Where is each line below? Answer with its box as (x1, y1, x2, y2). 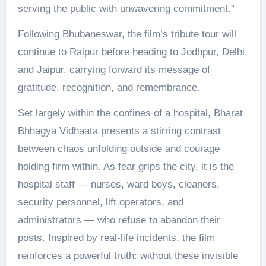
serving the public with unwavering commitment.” (17, 2, 235, 14)
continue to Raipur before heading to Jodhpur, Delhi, (17, 46, 248, 58)
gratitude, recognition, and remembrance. (17, 81, 200, 93)
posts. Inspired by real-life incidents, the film (17, 232, 215, 243)
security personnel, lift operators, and (17, 196, 183, 208)
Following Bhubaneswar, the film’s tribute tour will (17, 28, 236, 40)
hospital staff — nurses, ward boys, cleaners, (17, 178, 220, 190)
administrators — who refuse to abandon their (17, 214, 220, 226)
